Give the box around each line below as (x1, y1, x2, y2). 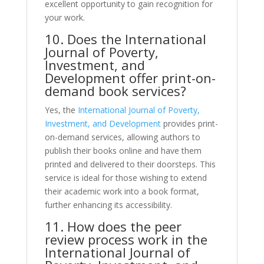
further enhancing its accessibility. (44, 199, 172, 210)
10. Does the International (44, 29, 206, 48)
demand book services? (44, 81, 186, 100)
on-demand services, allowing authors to (44, 131, 200, 143)
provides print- (160, 117, 218, 129)
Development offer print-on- (44, 68, 216, 87)
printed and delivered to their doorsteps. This (44, 158, 216, 170)
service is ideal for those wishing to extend (44, 171, 207, 183)
